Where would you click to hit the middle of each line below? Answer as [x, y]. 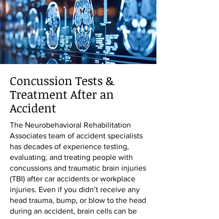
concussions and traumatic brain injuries [78, 168]
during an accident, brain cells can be [73, 211]
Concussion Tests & [62, 80]
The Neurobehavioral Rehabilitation [70, 125]
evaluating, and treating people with [71, 157]
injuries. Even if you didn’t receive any [75, 189]
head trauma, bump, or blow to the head [78, 200]
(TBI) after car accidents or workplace [73, 179]
